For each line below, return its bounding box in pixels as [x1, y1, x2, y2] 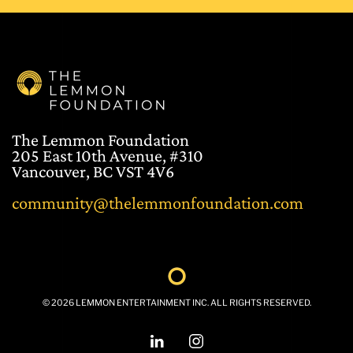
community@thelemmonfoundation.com [12, 193, 303, 214]
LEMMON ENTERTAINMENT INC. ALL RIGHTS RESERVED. [73, 297, 311, 309]
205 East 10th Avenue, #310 [12, 146, 203, 166]
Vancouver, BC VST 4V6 [12, 162, 174, 182]
